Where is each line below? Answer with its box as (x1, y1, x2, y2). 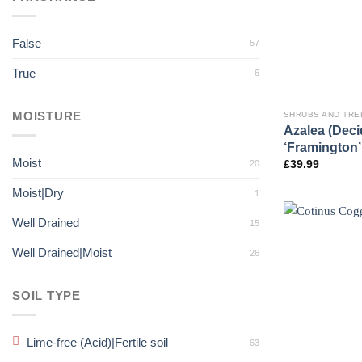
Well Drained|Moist (12, 246, 112, 259)
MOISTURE (12, 108, 82, 123)
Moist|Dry (12, 186, 64, 200)
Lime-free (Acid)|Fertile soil (27, 335, 169, 350)
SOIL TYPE (12, 288, 81, 302)
